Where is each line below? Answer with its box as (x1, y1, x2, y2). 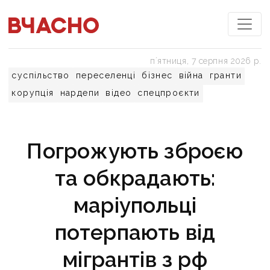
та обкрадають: (54, 166, 216, 190)
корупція (11, 88, 54, 98)
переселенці (75, 71, 136, 80)
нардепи (60, 88, 100, 98)
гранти (209, 71, 242, 80)
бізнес (142, 71, 173, 80)
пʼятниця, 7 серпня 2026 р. (150, 56, 262, 66)
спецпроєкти (137, 88, 200, 98)
